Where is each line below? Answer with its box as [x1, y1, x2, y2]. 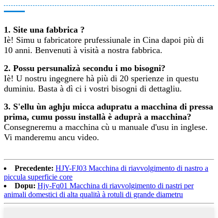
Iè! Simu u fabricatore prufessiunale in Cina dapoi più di [4, 35, 204, 45]
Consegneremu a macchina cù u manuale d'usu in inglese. [4, 122, 208, 132]
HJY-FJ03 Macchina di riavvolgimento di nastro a [55, 164, 208, 173]
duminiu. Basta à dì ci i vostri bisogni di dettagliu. [4, 84, 182, 94]
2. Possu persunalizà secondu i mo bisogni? [4, 63, 165, 73]
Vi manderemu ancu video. [4, 132, 99, 143]
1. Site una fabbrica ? [4, 25, 85, 35]
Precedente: [15, 164, 54, 173]
